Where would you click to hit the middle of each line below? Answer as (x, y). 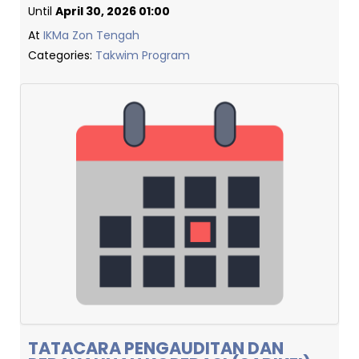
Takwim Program (143, 55)
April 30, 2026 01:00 (113, 11)
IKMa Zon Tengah (91, 35)
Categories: (62, 55)
